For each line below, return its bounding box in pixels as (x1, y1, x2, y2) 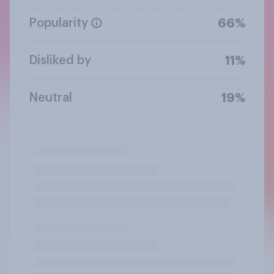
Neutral (29, 91, 72, 104)
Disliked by (29, 54, 91, 67)
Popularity (29, 17, 88, 29)
